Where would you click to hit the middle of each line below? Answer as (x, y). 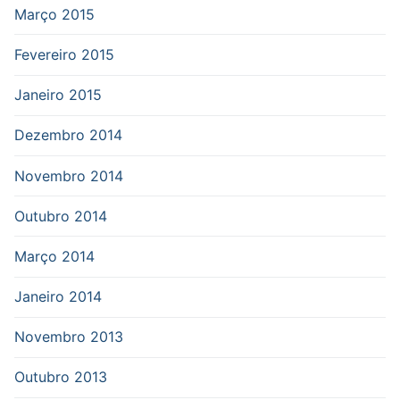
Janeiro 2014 (58, 297)
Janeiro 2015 (58, 95)
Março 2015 (54, 14)
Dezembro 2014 (68, 135)
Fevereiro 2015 (64, 54)
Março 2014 (54, 256)
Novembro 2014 (69, 175)
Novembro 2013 (69, 337)
